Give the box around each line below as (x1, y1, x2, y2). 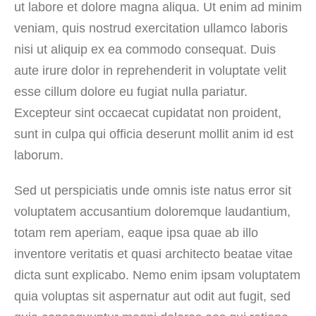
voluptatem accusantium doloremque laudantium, (14, 204, 291, 219)
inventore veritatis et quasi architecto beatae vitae (14, 246, 293, 261)
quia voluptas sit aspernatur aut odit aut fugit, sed (14, 288, 291, 303)
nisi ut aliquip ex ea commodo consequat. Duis (14, 42, 276, 56)
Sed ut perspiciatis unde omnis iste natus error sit (14, 183, 291, 197)
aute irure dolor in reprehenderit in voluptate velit (14, 63, 286, 78)
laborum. (14, 147, 63, 162)
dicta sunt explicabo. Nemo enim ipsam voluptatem (14, 267, 300, 282)
